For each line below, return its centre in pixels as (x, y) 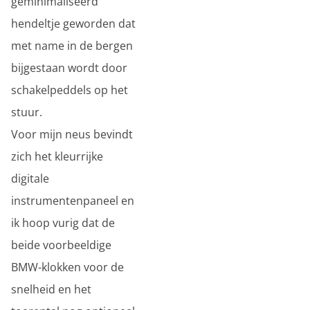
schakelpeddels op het (70, 90)
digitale (30, 179)
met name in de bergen (72, 46)
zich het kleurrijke (57, 156)
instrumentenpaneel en (73, 201)
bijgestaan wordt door (69, 68)
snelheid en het (51, 289)
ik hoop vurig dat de (63, 223)
